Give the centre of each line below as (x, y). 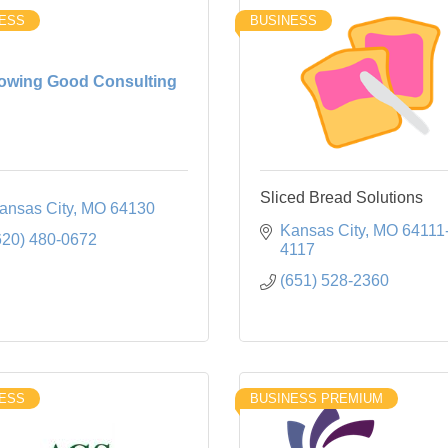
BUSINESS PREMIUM (316, 398)
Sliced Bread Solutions (341, 197)
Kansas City (322, 230)
